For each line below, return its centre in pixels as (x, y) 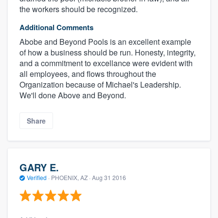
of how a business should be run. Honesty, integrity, (108, 52)
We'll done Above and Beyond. (73, 95)
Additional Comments (56, 27)
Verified (37, 178)
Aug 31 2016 (109, 178)
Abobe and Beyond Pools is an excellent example (105, 41)
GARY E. (39, 167)
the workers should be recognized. (79, 9)
